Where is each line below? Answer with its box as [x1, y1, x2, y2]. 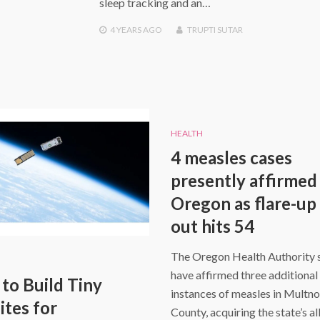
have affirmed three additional [171, 267, 318, 281]
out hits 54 [171, 215, 254, 236]
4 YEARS [109, 24, 141, 35]
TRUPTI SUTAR [186, 24, 243, 35]
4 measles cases [171, 146, 292, 168]
